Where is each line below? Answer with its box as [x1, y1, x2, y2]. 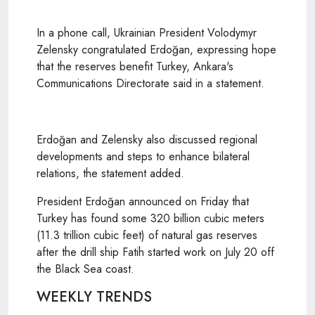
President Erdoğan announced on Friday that [37, 193, 249, 210]
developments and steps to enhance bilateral [37, 148, 250, 165]
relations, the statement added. [37, 165, 184, 181]
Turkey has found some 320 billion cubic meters [37, 210, 268, 226]
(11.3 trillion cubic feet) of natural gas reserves [37, 226, 257, 243]
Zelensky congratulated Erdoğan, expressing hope [37, 41, 276, 58]
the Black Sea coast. [37, 260, 134, 277]
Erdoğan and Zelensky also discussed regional [37, 131, 257, 148]
